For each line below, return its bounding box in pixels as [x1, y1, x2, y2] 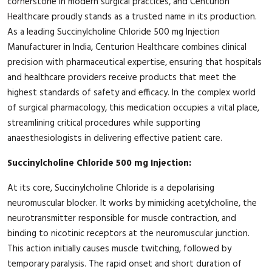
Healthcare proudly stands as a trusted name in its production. [7, 9, 257, 24]
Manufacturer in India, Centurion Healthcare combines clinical [7, 39, 246, 55]
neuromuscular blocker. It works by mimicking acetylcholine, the [7, 195, 257, 211]
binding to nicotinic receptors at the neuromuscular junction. [7, 226, 250, 241]
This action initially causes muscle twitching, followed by [7, 241, 231, 256]
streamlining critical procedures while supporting [7, 115, 200, 131]
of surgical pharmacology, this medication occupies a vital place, [7, 100, 259, 115]
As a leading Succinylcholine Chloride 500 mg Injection [7, 24, 220, 39]
